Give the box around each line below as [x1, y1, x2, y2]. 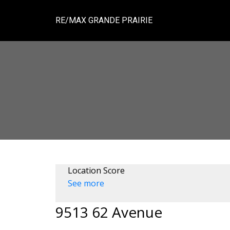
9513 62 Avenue [55, 202, 162, 222]
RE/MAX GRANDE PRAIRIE [55, 15, 152, 25]
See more [67, 177, 104, 189]
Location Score [67, 164, 125, 176]
